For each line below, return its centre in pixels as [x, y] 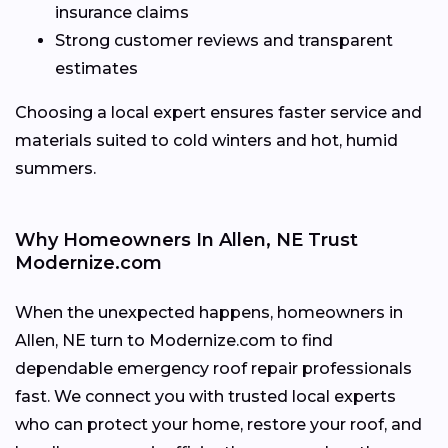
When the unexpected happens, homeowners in [209, 312]
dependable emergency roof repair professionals [213, 368]
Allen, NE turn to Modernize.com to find [174, 340]
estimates [96, 68]
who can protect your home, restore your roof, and [218, 424]
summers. [55, 168]
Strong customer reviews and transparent [224, 40]
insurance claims [122, 12]
